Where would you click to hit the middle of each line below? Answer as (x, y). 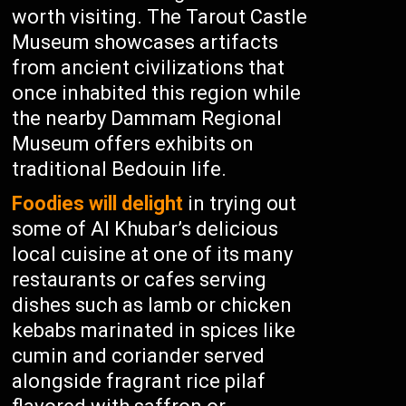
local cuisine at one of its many (153, 254)
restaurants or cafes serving (140, 280)
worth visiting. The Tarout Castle (160, 17)
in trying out (240, 203)
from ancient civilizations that (149, 68)
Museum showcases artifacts (145, 42)
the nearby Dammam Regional (147, 118)
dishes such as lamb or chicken (152, 305)
